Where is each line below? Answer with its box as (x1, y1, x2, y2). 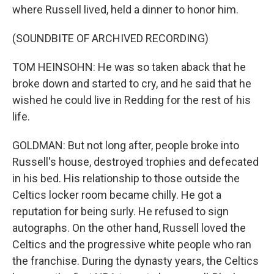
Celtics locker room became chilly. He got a (12, 188, 221, 201)
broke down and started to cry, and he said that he (12, 77, 251, 90)
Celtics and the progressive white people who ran (12, 238, 251, 251)
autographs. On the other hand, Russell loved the (12, 221, 246, 234)
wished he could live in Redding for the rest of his (12, 94, 251, 106)
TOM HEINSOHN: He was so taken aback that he (12, 61, 246, 73)
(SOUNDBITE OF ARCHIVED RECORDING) (12, 32, 209, 45)
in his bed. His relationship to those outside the (12, 172, 240, 185)
